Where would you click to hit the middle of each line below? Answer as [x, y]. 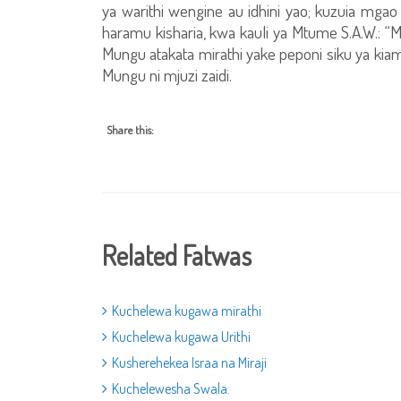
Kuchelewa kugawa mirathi [187, 311]
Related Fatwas [177, 255]
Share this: [130, 130]
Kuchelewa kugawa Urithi [181, 337]
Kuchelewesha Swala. [171, 388]
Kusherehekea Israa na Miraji [189, 363]
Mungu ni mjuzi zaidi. [167, 75]
